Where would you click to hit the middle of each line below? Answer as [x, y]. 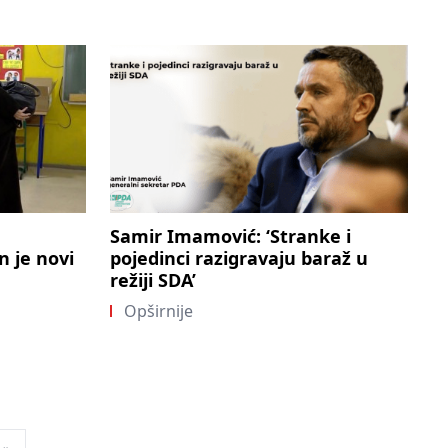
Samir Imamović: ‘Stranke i [230, 235]
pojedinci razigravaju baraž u [239, 257]
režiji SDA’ [153, 279]
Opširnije [156, 310]
